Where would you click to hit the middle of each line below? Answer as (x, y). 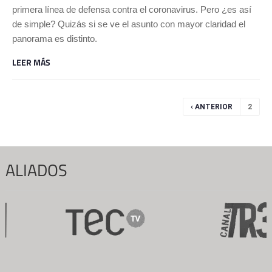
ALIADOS (36, 170)
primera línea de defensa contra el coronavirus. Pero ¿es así (132, 10)
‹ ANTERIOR (212, 107)
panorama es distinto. (55, 39)
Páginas (40, 103)
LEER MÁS (31, 63)
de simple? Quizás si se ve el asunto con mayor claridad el (129, 24)
